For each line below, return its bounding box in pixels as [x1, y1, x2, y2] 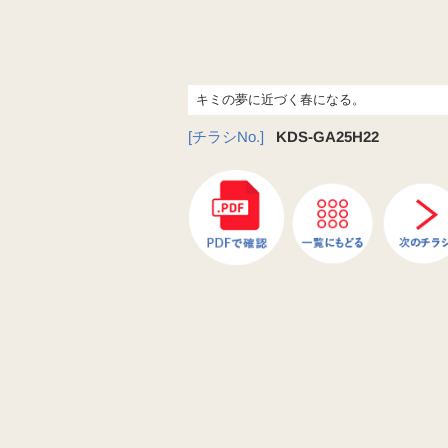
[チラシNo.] [188, 128, 265, 146]
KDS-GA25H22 [276, 128, 380, 146]
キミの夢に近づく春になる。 [196, 92, 366, 107]
